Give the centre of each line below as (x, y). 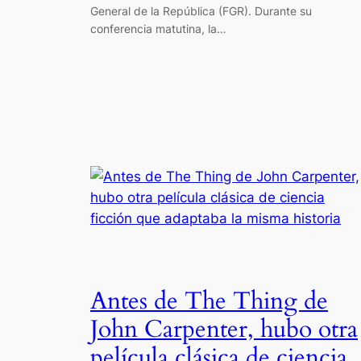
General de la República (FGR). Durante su (201, 11)
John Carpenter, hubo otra (224, 329)
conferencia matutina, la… (158, 29)
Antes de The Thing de (209, 301)
